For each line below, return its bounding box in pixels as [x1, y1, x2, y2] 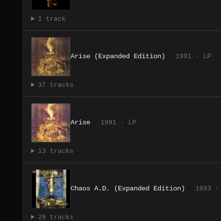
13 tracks [37, 147, 74, 155]
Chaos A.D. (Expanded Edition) [71, 184, 185, 192]
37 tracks [37, 81, 74, 89]
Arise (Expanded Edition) [71, 52, 165, 60]
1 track [37, 15, 66, 23]
